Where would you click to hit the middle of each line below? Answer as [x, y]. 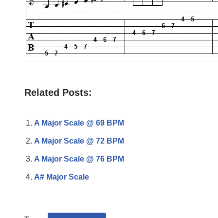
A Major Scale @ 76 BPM [79, 159]
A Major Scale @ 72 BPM [79, 141]
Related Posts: [58, 92]
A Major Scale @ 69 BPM [79, 123]
